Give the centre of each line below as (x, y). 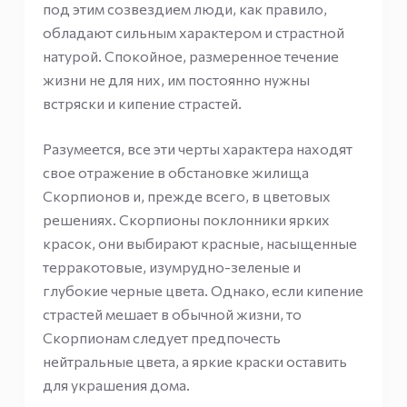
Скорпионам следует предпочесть (161, 338)
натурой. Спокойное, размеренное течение (190, 56)
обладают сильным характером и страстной (193, 32)
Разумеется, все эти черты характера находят (197, 149)
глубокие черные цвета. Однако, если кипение (203, 290)
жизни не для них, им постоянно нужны (176, 79)
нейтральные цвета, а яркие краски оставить (194, 361)
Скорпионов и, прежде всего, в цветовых (186, 196)
